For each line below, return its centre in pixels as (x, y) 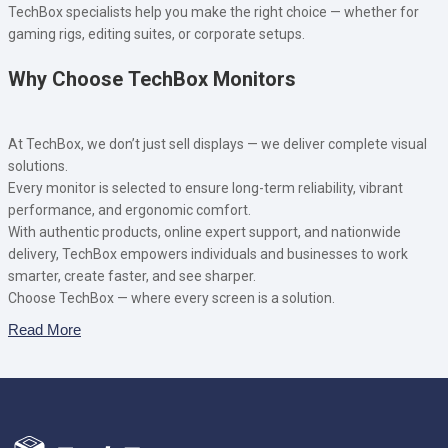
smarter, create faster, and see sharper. (132, 275)
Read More (44, 329)
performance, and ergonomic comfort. (129, 209)
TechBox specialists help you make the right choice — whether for (213, 11)
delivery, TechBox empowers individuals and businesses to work (208, 253)
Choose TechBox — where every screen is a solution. (171, 297)
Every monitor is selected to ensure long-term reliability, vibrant (205, 187)
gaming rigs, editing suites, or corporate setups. (156, 33)
